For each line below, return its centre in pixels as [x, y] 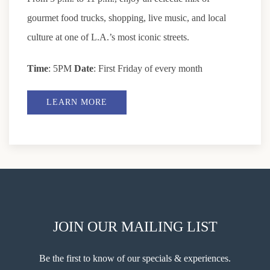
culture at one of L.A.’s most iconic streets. [108, 37]
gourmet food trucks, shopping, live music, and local [127, 17]
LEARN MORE [77, 102]
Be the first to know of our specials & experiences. [135, 258]
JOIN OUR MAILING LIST [135, 226]
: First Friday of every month [148, 68]
